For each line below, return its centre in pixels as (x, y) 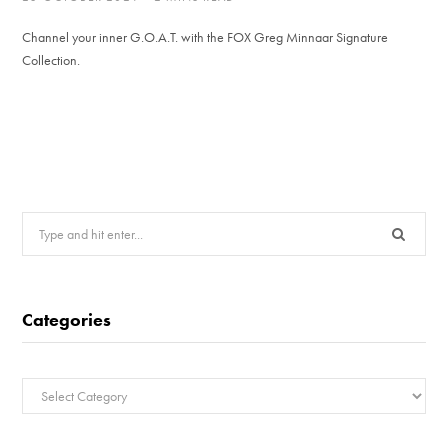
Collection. (51, 60)
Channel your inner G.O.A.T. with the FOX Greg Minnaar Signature (205, 37)
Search (40, 224)
